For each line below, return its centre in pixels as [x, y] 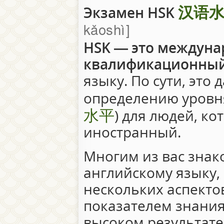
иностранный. [134, 132]
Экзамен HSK [130, 12]
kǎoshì [104, 29]
